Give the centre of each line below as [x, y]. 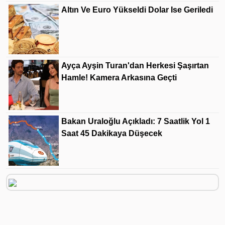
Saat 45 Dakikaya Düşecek [112, 134]
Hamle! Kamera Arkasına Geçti [119, 78]
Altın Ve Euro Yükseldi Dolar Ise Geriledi [137, 10]
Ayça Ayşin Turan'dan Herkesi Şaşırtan [135, 66]
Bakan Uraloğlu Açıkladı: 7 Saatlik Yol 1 [136, 122]
